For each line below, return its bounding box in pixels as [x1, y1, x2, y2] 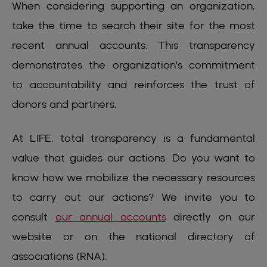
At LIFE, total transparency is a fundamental [12, 132, 255, 145]
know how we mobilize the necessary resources [12, 171, 255, 184]
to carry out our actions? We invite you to [12, 191, 255, 204]
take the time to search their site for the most [12, 19, 255, 32]
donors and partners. [12, 98, 117, 111]
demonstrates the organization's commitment [12, 58, 255, 72]
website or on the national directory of [12, 230, 255, 243]
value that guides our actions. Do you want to [12, 151, 255, 164]
